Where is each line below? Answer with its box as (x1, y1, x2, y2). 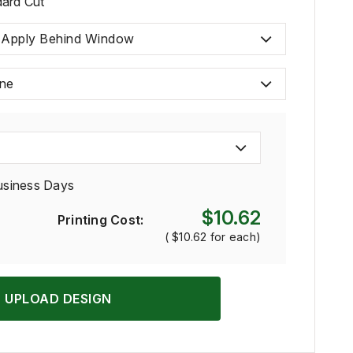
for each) (206, 230, 261, 243)
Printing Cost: (57, 212, 144, 228)
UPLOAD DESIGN (5, 291, 112, 307)
